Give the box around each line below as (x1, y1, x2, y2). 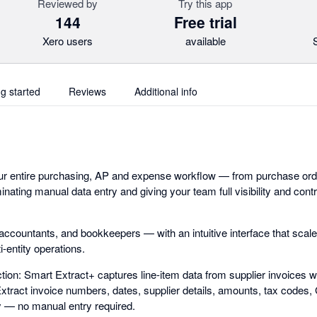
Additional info (134, 84, 197, 98)
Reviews (69, 84, 106, 98)
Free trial (173, 11, 237, 33)
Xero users (42, 33, 93, 48)
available (185, 33, 226, 48)
